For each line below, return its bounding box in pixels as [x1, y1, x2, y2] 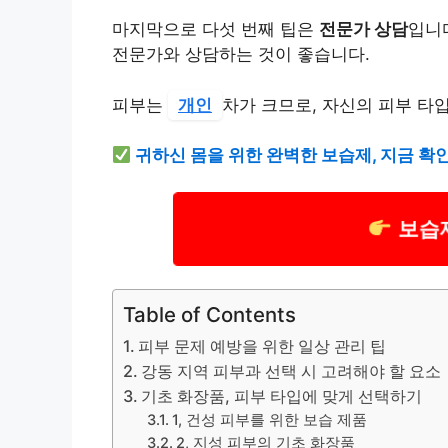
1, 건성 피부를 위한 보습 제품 [172, 411, 368, 430]
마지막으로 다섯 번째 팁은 [112, 19, 319, 40]
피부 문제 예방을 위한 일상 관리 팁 [138, 336, 387, 357]
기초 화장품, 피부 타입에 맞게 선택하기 [141, 386, 423, 407]
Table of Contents [123, 302, 296, 328]
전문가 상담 [319, 19, 408, 40]
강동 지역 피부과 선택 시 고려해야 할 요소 [141, 361, 442, 382]
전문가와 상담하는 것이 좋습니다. [112, 44, 370, 65]
